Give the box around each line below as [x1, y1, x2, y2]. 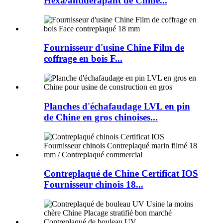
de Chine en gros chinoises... [44, 111, 158, 122]
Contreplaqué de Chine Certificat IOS [44, 168, 198, 179]
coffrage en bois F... [44, 53, 122, 64]
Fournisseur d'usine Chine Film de [44, 42, 184, 53]
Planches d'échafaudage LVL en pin [44, 101, 190, 111]
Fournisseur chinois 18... [44, 179, 143, 190]
